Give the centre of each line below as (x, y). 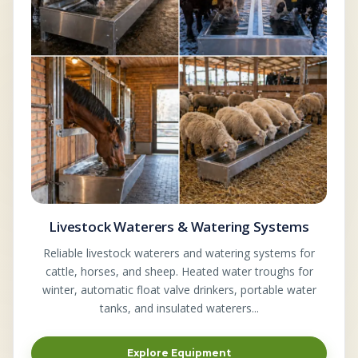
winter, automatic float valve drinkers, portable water (179, 289)
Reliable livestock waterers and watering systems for (179, 253)
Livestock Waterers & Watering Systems (179, 226)
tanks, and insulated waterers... (179, 308)
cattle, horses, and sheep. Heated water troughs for (179, 271)
